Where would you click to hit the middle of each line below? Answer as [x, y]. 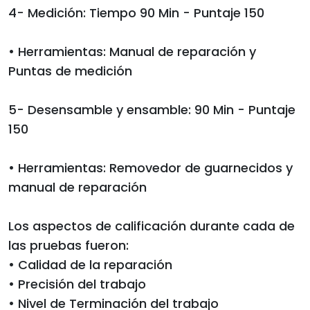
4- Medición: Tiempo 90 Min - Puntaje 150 [136, 12]
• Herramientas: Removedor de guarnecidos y [151, 167]
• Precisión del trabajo [77, 284]
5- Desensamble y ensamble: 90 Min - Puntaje [152, 109]
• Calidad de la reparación [90, 264]
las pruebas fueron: [69, 245]
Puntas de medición [70, 71]
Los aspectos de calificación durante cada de [152, 226]
